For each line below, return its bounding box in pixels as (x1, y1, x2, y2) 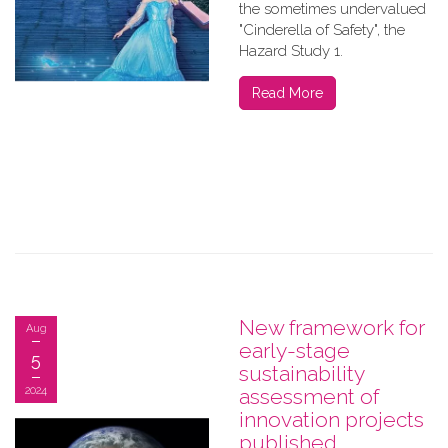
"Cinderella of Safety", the (239, 21, 405, 39)
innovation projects (239, 407, 424, 432)
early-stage (239, 338, 350, 363)
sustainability (239, 361, 364, 386)
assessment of (239, 384, 379, 409)
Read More (252, 85, 323, 101)
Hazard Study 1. (239, 42, 343, 60)
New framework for (239, 315, 425, 340)
